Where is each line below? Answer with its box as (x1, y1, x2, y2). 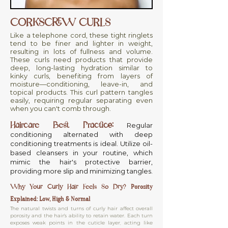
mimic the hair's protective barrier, (10, 158, 153, 166)
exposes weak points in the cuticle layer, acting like (10, 219, 153, 226)
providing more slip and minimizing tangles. (10, 167, 153, 175)
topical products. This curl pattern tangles (10, 88, 153, 96)
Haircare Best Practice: (10, 117, 113, 133)
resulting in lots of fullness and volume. (10, 47, 153, 55)
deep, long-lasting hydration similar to (10, 64, 153, 72)
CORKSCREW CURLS (10, 12, 110, 33)
